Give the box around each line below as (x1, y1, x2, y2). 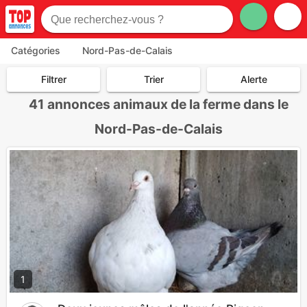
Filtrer (40, 73, 66, 86)
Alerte (240, 73, 267, 86)
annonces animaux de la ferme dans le (47, 96, 288, 113)
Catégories (11, 45, 60, 56)
